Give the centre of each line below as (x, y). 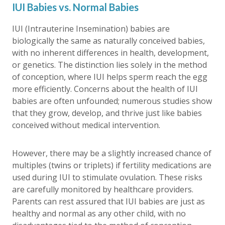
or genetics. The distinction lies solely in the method (109, 65)
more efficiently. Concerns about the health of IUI (105, 89)
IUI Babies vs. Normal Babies (75, 7)
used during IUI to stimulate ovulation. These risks (107, 177)
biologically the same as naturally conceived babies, (108, 41)
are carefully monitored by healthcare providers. (103, 189)
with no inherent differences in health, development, (110, 53)
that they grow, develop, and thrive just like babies (107, 113)
